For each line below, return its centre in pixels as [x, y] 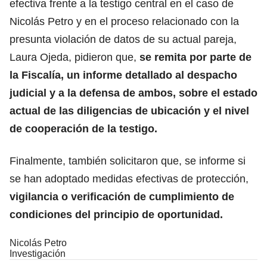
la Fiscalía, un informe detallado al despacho [123, 75]
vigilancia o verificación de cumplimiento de [122, 196]
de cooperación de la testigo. [83, 128]
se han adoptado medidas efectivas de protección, [129, 178]
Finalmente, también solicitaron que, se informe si [128, 161]
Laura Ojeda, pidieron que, [73, 57]
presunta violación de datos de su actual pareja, [123, 39]
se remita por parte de [194, 57]
